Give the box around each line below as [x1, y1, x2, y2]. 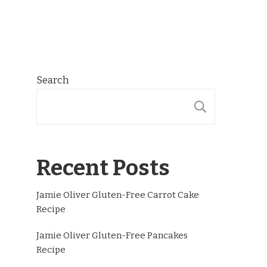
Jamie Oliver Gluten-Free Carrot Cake [36, 190, 199, 200]
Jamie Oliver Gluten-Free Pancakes [36, 230, 188, 241]
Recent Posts [36, 155, 170, 181]
